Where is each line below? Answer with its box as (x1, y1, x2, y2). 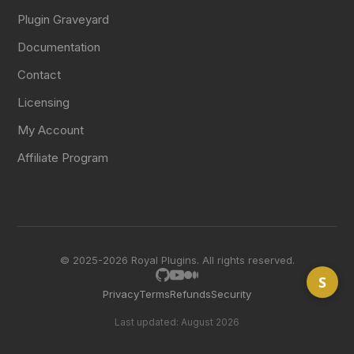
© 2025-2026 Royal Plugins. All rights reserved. (59, 254, 295, 266)
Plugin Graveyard (17, 12, 110, 27)
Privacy (103, 288, 139, 300)
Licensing (17, 95, 70, 110)
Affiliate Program (17, 150, 109, 165)
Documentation (17, 40, 101, 55)
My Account (17, 122, 85, 137)
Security (211, 288, 251, 300)
